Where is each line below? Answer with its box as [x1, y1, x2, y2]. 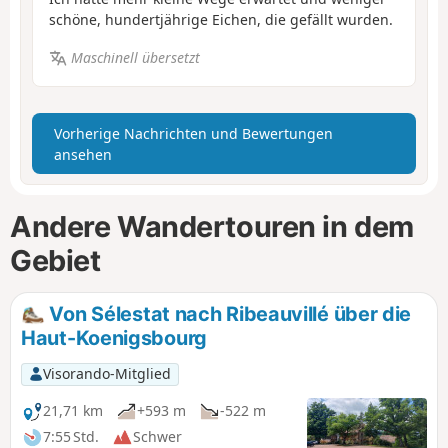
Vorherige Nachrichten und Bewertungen [54, 123, 333, 143]
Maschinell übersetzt [70, 48, 200, 68]
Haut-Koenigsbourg [21, 325, 207, 350]
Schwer [133, 427, 182, 446]
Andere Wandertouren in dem [10, 208, 414, 244]
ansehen [54, 144, 112, 164]
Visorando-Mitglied [42, 364, 171, 384]
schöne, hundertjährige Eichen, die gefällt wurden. [49, 9, 393, 29]
